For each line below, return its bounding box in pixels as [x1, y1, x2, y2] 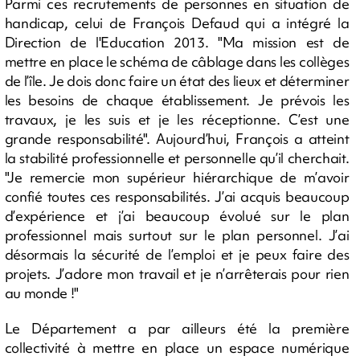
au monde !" [4, 283, 79, 302]
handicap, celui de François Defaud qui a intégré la [4, 13, 350, 32]
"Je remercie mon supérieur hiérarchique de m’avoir [4, 167, 350, 186]
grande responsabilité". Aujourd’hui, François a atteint [4, 129, 350, 148]
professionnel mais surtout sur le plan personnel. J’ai [4, 225, 350, 244]
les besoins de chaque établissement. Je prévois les [4, 90, 350, 109]
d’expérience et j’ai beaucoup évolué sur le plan [4, 206, 350, 225]
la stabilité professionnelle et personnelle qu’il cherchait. [4, 148, 350, 167]
